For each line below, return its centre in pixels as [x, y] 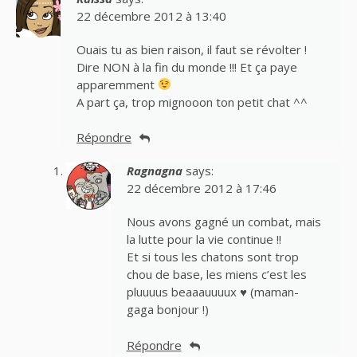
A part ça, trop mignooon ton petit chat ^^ [192, 102]
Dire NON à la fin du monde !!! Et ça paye [187, 67]
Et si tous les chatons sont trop [212, 257]
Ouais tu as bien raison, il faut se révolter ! [192, 49]
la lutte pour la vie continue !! [204, 239]
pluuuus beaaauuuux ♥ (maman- [212, 292]
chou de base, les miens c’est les [216, 275]
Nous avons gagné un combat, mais [224, 222]
